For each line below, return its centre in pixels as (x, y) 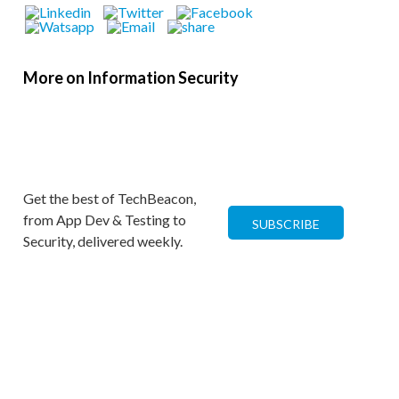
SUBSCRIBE (286, 224)
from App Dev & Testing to (105, 220)
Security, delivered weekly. (103, 241)
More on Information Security (131, 77)
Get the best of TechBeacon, (110, 198)
